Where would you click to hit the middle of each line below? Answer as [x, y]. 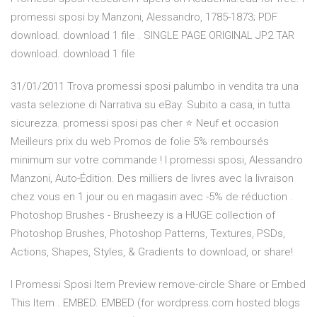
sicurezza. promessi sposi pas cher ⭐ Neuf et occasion [145, 123]
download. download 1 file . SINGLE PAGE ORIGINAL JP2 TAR [152, 36]
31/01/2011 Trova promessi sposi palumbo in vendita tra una [155, 87]
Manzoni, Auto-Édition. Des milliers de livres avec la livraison [152, 179]
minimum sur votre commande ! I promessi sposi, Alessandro [157, 160]
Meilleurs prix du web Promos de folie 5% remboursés [140, 142]
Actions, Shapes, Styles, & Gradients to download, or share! [152, 252]
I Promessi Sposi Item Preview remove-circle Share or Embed [158, 285]
